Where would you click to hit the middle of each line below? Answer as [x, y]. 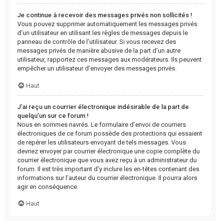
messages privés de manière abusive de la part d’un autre [99, 51]
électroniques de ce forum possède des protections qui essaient [110, 133]
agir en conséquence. [48, 186]
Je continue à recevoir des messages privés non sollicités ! [105, 15]
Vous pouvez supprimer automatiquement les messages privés [107, 24]
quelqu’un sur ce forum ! [53, 115]
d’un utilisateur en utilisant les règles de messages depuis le [103, 33]
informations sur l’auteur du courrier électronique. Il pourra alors [107, 178]
